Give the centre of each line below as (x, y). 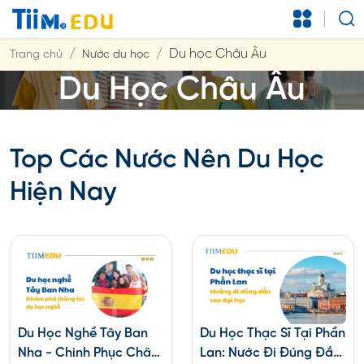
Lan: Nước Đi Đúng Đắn (270, 353)
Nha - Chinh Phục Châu (88, 353)
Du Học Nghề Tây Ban (82, 333)
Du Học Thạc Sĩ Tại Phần (272, 333)
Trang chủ (36, 54)
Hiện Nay (63, 192)
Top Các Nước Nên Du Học (167, 160)
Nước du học (116, 54)
